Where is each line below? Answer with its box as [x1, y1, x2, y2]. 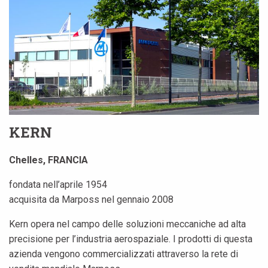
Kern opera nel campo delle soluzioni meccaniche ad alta [9, 218, 246, 230]
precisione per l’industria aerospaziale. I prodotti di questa [9, 233, 252, 245]
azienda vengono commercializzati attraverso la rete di [9, 248, 238, 260]
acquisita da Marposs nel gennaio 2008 [9, 194, 173, 206]
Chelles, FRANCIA [9, 154, 88, 166]
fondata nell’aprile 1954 [9, 179, 107, 191]
